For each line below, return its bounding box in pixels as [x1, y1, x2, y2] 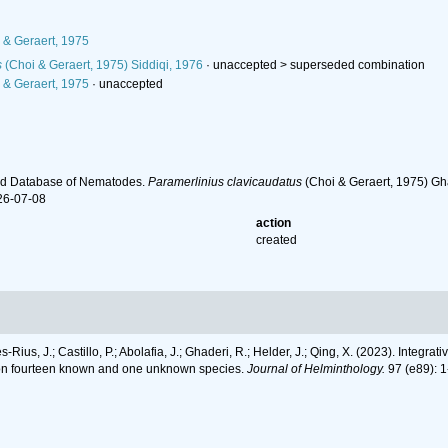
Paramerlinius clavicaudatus [147, 175, 302, 189]
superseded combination [289, 58, 425, 72]
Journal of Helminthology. [247, 362, 385, 376]
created [256, 233, 298, 247]
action [256, 216, 292, 230]
